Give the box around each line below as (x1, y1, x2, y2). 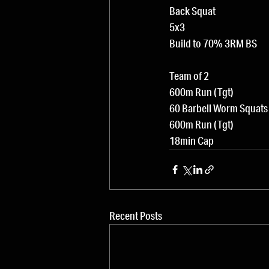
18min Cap (169, 134, 214, 147)
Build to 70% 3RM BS (169, 37, 257, 50)
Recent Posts (109, 209, 162, 222)
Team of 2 (169, 69, 209, 82)
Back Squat (169, 4, 216, 17)
